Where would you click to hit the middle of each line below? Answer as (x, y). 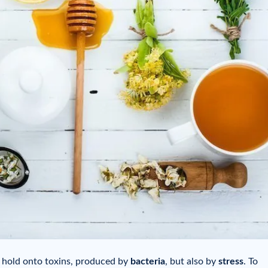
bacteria (148, 262)
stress (231, 262)
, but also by (192, 262)
